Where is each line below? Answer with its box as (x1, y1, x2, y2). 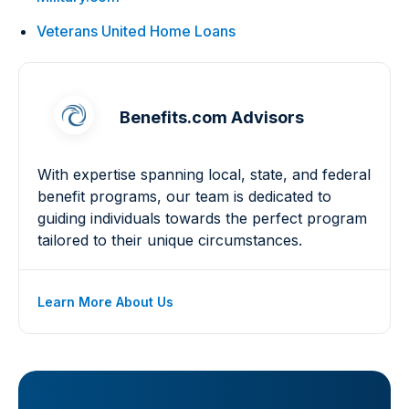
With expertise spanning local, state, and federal (37, 165, 371, 184)
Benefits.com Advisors (120, 108, 304, 127)
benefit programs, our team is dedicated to (37, 187, 331, 205)
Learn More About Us (37, 294, 173, 309)
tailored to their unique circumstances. (37, 231, 302, 249)
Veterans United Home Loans (37, 22, 236, 40)
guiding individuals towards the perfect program (37, 209, 367, 227)
